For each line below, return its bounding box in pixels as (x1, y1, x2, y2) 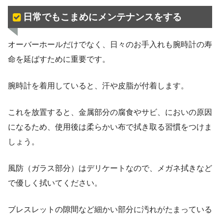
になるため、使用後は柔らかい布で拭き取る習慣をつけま (8, 123, 212, 132)
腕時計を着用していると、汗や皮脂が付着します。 (8, 82, 189, 90)
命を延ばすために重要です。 (8, 55, 110, 64)
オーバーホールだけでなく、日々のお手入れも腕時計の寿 (8, 40, 212, 49)
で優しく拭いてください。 (8, 179, 102, 188)
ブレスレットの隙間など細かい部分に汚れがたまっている (8, 205, 212, 214)
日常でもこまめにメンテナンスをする (23, 11, 182, 22)
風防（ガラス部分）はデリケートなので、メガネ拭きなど (8, 164, 212, 173)
